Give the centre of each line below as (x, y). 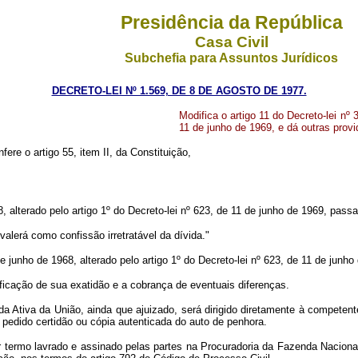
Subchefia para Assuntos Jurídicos (231, 58)
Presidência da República (231, 22)
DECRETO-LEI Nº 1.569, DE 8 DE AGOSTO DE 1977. (179, 91)
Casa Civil (231, 42)
